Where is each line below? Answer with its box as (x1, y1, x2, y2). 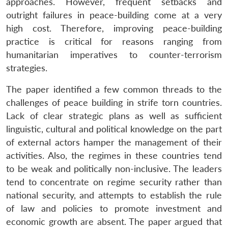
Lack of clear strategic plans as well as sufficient (6, 110, 222, 121)
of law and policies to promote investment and (6, 203, 222, 214)
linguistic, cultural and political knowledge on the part (6, 123, 222, 134)
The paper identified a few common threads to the (6, 83, 222, 95)
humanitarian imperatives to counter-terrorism (6, 49, 222, 60)
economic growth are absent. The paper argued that (6, 216, 222, 227)
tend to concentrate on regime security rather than (6, 176, 222, 187)
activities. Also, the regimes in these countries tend (6, 150, 222, 161)
